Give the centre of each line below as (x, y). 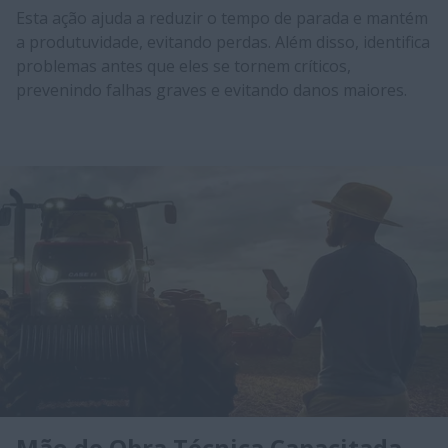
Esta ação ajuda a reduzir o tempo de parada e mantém (222, 17)
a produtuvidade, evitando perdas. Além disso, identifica (223, 41)
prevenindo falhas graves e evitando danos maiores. (211, 89)
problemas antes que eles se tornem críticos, (183, 65)
